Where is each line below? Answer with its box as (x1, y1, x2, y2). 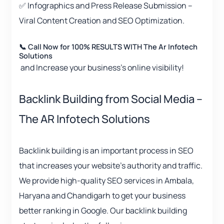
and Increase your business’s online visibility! (19, 62, 184, 73)
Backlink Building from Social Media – (19, 91, 202, 107)
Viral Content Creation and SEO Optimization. (19, 15, 184, 26)
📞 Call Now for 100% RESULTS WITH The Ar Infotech (19, 41, 197, 52)
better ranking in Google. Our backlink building (19, 205, 187, 216)
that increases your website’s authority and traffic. (19, 160, 202, 171)
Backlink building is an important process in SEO (19, 145, 193, 156)
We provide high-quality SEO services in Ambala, (19, 175, 194, 186)
